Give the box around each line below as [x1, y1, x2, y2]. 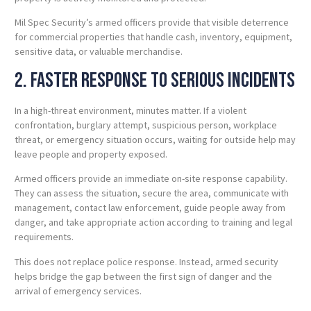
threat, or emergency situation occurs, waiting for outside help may [15, 133, 296, 146]
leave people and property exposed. [15, 147, 167, 160]
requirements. [15, 230, 74, 244]
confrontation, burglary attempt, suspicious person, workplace [15, 118, 277, 131]
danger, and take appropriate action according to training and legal [15, 216, 292, 229]
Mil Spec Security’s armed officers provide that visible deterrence [15, 16, 289, 29]
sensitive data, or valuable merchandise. [15, 45, 183, 58]
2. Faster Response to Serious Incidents [15, 67, 295, 93]
